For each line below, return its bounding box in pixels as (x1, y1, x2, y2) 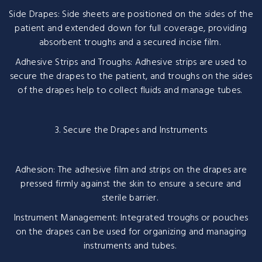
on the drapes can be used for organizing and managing (15, 224, 247, 240)
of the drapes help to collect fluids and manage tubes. (18, 82, 244, 98)
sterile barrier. (101, 190, 161, 206)
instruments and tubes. (83, 238, 179, 254)
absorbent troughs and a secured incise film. (39, 35, 223, 50)
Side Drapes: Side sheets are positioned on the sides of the (9, 6, 253, 22)
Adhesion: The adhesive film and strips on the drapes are (15, 162, 247, 178)
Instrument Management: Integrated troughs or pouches (13, 210, 249, 226)
